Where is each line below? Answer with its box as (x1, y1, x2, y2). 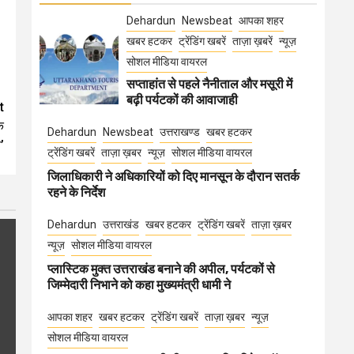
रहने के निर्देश (47, 185, 105, 200)
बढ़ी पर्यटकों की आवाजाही (126, 92, 238, 107)
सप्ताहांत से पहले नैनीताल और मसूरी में (126, 77, 292, 92)
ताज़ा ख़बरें (232, 35, 273, 47)
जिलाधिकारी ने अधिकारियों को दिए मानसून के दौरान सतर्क (47, 169, 299, 184)
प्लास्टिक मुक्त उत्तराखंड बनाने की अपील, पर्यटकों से (47, 262, 275, 277)
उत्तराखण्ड (160, 126, 200, 138)
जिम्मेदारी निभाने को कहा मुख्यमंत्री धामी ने (47, 277, 231, 292)
